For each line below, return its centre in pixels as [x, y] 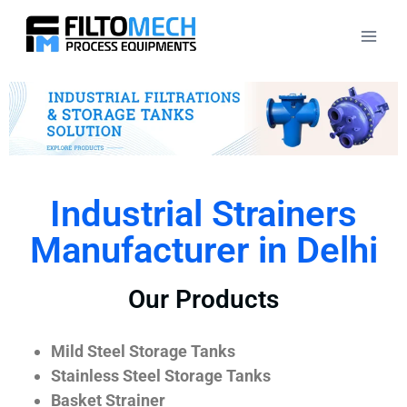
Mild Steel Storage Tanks [143, 351]
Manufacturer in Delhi [203, 250]
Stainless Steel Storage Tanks [161, 375]
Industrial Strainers [203, 213]
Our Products [203, 299]
